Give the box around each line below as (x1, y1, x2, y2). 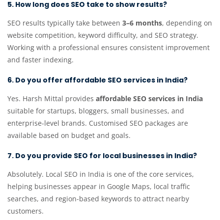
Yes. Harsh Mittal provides (7, 94, 96, 104)
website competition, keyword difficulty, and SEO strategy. (7, 30, 198, 40)
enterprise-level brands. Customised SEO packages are (7, 118, 188, 128)
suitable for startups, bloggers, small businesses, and (7, 106, 184, 116)
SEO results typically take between (7, 18, 122, 28)
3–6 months (122, 18, 162, 28)
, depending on (162, 18, 212, 28)
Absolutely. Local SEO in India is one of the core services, (7, 169, 194, 179)
